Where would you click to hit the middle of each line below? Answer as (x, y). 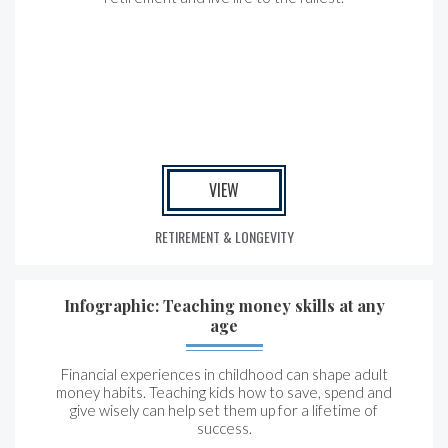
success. (224, 428)
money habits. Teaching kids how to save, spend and (224, 392)
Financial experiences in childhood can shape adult (224, 374)
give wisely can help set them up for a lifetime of (224, 410)
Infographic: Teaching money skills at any (224, 305)
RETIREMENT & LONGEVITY (224, 236)
